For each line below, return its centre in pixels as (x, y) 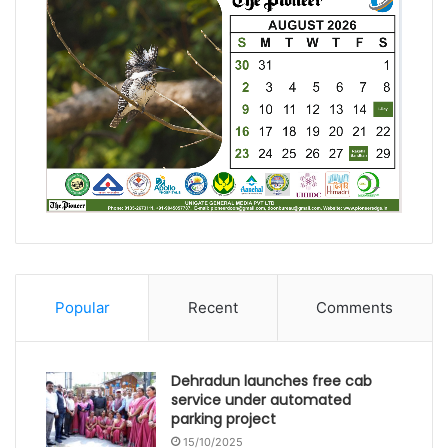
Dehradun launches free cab (272, 380)
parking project (224, 418)
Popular (82, 307)
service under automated (261, 399)
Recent (213, 307)
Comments (355, 307)
